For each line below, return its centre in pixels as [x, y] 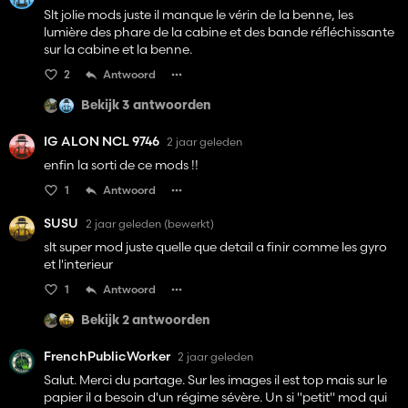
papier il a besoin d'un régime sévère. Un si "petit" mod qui [215, 398]
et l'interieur [78, 265]
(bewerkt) [189, 223]
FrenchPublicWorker [107, 357]
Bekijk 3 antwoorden [146, 106]
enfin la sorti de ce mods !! [121, 165]
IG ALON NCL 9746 [102, 142]
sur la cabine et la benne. [118, 50]
